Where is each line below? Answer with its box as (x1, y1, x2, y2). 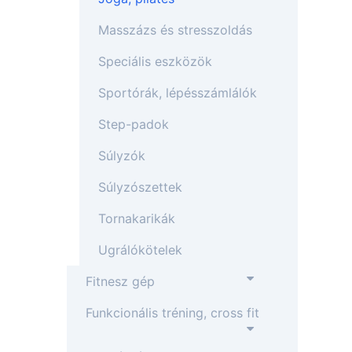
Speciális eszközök (98, 53, 213, 69)
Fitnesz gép (86, 273, 156, 289)
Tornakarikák (98, 211, 176, 226)
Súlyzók (98, 148, 146, 163)
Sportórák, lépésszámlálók (98, 85, 258, 101)
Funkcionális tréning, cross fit (86, 305, 260, 321)
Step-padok (98, 116, 170, 132)
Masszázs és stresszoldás (98, 22, 253, 38)
